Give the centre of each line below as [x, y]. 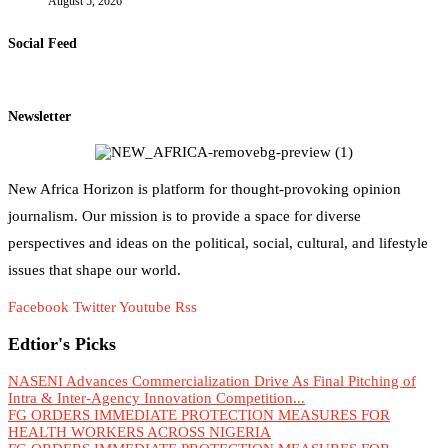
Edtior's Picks [62, 344]
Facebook [38, 307]
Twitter [94, 307]
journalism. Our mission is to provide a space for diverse [184, 216]
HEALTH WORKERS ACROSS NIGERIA [139, 431]
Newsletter [39, 116]
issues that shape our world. [94, 270]
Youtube [145, 307]
